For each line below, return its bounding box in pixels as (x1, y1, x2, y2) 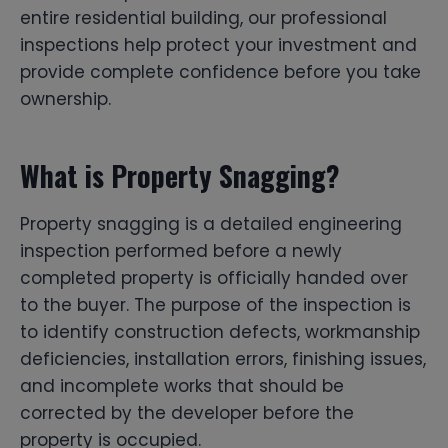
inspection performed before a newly (20, 238, 342, 263)
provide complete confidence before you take (20, 59, 421, 84)
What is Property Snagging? (20, 154, 340, 196)
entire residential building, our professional (20, 5, 387, 30)
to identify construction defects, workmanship (20, 319, 420, 344)
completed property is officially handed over (20, 265, 408, 290)
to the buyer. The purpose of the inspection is (20, 292, 411, 317)
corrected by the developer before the (20, 400, 354, 425)
